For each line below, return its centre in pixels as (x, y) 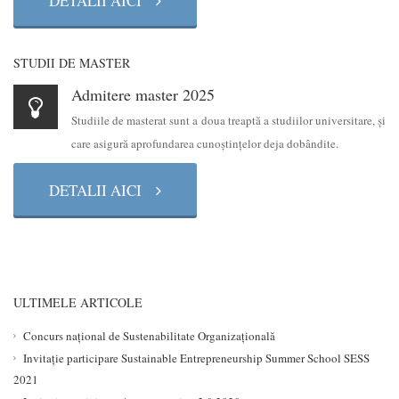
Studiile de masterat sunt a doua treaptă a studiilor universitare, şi (228, 120)
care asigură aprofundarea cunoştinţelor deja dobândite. (205, 143)
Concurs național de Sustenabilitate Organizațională (149, 335)
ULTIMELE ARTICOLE (78, 302)
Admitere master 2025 (143, 94)
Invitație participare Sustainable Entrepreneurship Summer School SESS (196, 358)
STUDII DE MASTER (72, 63)
